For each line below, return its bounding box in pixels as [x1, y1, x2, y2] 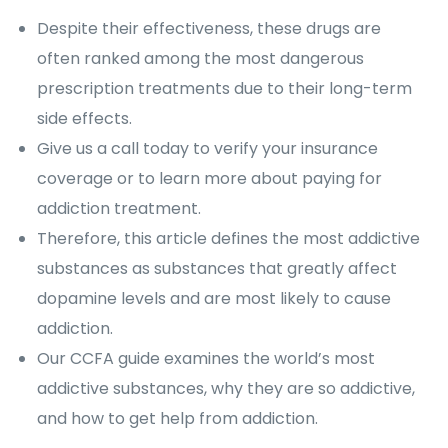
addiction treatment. [37, 197, 202, 220]
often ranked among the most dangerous [37, 47, 365, 70]
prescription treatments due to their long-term [37, 77, 413, 100]
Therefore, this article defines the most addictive [37, 227, 421, 250]
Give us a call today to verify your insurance [37, 137, 379, 160]
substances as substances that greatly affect [37, 257, 398, 280]
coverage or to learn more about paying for [37, 167, 383, 190]
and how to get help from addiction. [37, 407, 319, 430]
